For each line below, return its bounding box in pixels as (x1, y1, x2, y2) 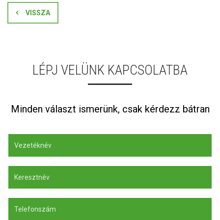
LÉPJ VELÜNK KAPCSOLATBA (32, 61, 188, 78)
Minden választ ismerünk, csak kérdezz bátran (10, 103, 210, 115)
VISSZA (26, 8, 50, 17)
